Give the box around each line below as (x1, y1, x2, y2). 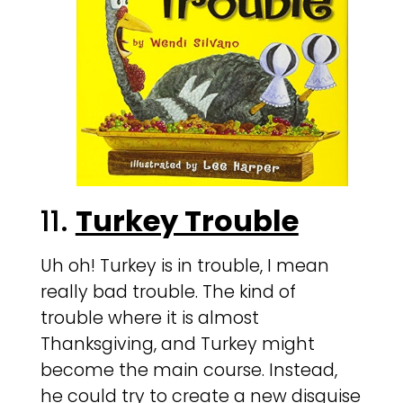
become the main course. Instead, (40, 357, 337, 382)
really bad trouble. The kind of (40, 279, 296, 304)
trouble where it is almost (40, 305, 259, 330)
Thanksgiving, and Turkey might (40, 331, 315, 356)
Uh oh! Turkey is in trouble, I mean (40, 253, 329, 278)
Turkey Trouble (75, 200, 299, 241)
